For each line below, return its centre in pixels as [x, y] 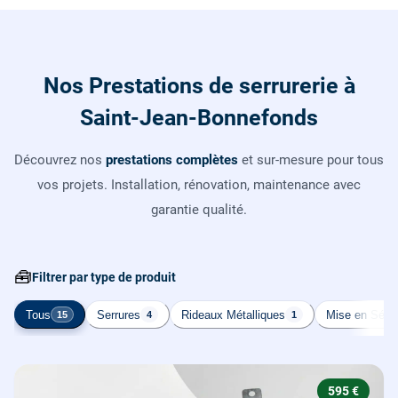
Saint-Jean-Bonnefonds [199, 118]
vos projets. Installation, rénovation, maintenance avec [199, 185]
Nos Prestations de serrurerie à [199, 86]
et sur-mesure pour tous [311, 160]
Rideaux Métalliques [233, 314]
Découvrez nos [60, 160]
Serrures [119, 314]
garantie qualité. [199, 210]
